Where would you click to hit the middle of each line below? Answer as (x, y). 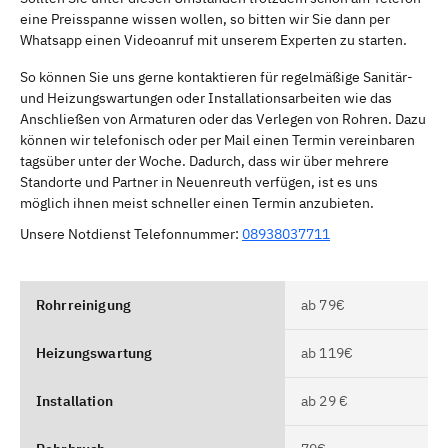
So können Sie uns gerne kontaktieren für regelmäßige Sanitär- (216, 76)
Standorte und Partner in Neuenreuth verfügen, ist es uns (199, 181)
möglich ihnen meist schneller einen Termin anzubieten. (197, 202)
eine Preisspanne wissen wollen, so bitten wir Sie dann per (205, 18)
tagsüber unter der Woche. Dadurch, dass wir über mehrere (204, 160)
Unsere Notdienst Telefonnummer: (131, 233)
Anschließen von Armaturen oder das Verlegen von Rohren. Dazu (223, 118)
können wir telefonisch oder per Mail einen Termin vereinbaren (217, 139)
